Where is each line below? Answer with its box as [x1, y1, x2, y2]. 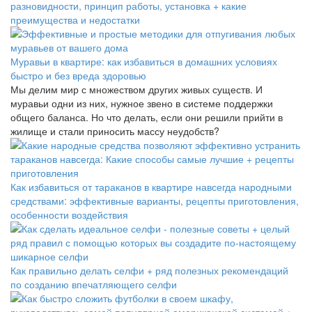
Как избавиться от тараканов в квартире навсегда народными [10, 180, 292, 194]
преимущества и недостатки [10, 13, 140, 27]
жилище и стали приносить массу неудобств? [10, 124, 219, 139]
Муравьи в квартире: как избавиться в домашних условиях [10, 54, 277, 69]
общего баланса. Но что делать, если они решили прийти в [10, 110, 283, 125]
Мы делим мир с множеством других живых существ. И [10, 82, 263, 97]
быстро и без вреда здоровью [10, 68, 146, 83]
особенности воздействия [10, 208, 128, 222]
